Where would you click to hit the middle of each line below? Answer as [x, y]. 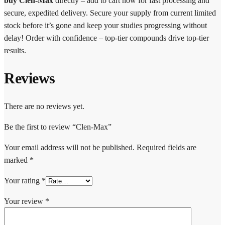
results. [15, 50]
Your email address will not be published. [69, 148]
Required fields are [166, 148]
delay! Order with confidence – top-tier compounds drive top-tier [106, 38]
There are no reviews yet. [44, 106]
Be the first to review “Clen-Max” [58, 127]
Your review [25, 201]
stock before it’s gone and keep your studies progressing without [105, 25]
